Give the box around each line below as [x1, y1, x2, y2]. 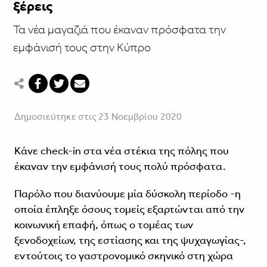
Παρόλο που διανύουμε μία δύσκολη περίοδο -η [14, 187, 241, 201]
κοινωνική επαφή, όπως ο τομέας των [14, 218, 193, 232]
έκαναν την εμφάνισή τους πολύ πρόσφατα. [14, 160, 226, 173]
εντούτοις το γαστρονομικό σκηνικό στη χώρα [14, 249, 233, 263]
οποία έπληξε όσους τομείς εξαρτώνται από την [14, 203, 244, 216]
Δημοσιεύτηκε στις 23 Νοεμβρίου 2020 [14, 111, 182, 123]
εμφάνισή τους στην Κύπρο [13, 40, 151, 55]
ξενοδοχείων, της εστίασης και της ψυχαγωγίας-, [14, 234, 246, 247]
